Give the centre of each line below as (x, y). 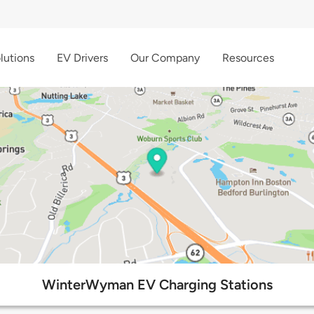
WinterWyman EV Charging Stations (157, 285)
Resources (248, 57)
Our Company (165, 57)
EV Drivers (82, 57)
